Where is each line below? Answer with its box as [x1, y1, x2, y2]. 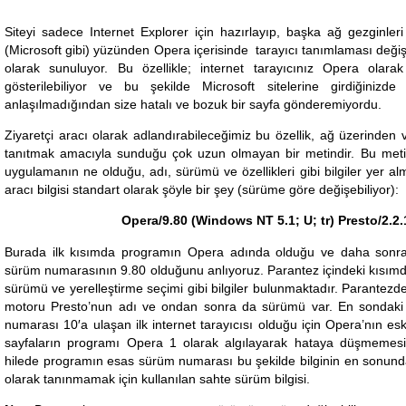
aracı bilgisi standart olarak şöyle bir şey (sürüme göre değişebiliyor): [5, 181, 399, 197]
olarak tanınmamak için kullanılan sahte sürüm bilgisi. [5, 371, 310, 386]
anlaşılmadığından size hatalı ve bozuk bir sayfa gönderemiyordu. [5, 96, 382, 111]
